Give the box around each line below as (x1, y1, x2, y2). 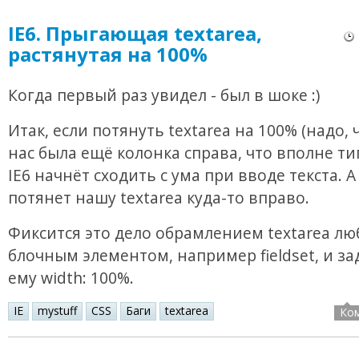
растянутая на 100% (8, 41, 208, 68)
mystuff (38, 303, 77, 319)
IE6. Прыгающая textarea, (8, 20, 262, 47)
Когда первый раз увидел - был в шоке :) (8, 84, 320, 107)
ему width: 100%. (8, 267, 134, 289)
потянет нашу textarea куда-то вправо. (8, 187, 309, 209)
